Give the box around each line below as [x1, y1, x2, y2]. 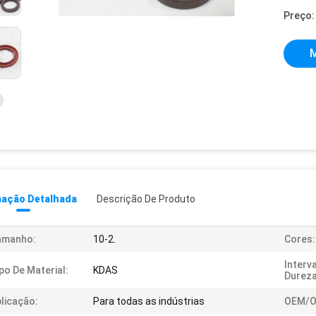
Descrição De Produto [97, 193, 195, 205]
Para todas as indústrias [93, 296, 205, 307]
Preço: [284, 10, 315, 21]
